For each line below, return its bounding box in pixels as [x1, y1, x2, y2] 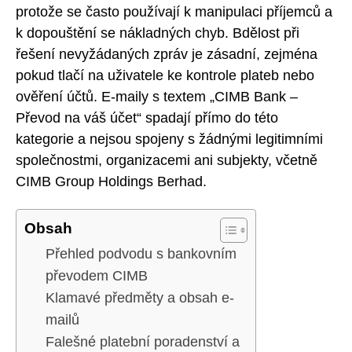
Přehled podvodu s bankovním [46, 246, 236, 262]
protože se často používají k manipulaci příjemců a [16, 3, 332, 20]
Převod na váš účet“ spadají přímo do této [16, 109, 278, 126]
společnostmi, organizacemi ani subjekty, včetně [16, 152, 317, 168]
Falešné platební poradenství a [46, 334, 240, 350]
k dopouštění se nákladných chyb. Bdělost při [16, 24, 299, 41]
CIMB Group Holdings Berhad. [16, 173, 207, 189]
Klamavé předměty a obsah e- [46, 290, 234, 306]
